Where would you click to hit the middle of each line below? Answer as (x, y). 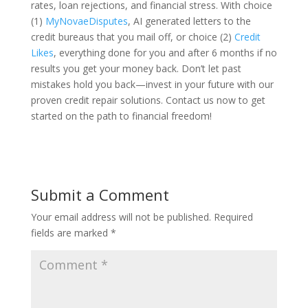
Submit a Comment (100, 194)
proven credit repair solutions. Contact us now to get (148, 100)
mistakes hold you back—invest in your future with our (152, 84)
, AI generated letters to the (189, 21)
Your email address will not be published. (121, 217)
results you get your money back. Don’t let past (136, 68)
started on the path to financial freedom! (121, 115)
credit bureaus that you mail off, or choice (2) (132, 36)
